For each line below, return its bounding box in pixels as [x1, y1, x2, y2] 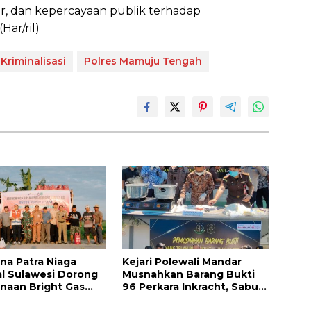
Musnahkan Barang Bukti [121, 267, 255, 280]
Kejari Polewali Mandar [121, 255, 242, 268]
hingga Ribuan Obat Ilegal [121, 292, 260, 305]
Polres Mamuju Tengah [84, 54, 202, 67]
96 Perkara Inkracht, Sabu [121, 280, 258, 293]
